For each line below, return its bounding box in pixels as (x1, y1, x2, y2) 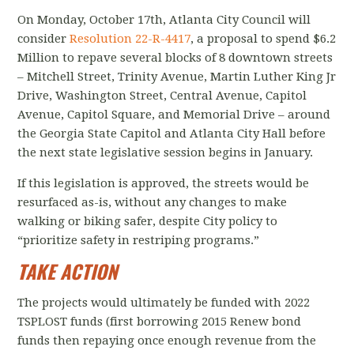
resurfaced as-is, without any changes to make (17, 195, 288, 209)
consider (17, 32, 70, 46)
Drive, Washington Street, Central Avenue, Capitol (17, 88, 307, 103)
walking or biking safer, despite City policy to (17, 214, 278, 228)
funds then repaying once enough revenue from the (17, 333, 317, 348)
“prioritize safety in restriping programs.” (17, 233, 260, 247)
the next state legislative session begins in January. (17, 145, 317, 160)
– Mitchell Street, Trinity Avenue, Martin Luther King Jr (17, 70, 337, 84)
